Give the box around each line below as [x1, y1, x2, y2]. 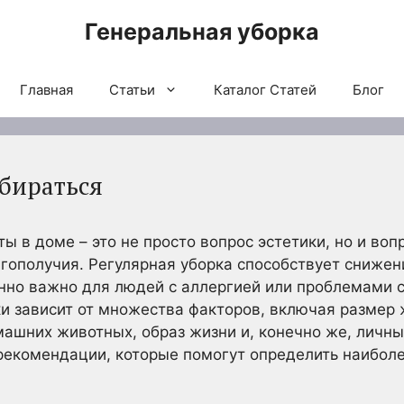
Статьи [109, 81, 155, 98]
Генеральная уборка [85, 18, 319, 45]
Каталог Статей [214, 81, 317, 98]
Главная [20, 81, 73, 98]
